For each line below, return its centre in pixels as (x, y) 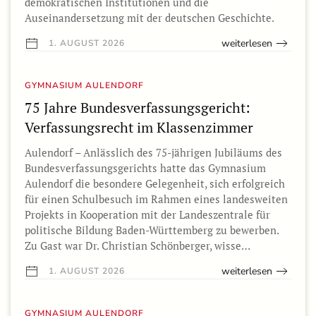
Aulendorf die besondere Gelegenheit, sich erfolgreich (155, 183)
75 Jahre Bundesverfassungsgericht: (138, 107)
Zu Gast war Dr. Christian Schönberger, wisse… (138, 245)
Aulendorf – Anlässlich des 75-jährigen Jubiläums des (153, 152)
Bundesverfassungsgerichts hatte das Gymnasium (145, 168)
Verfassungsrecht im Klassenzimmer (139, 127)
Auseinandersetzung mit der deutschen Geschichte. (150, 17)
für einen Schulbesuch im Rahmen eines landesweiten (156, 199)
